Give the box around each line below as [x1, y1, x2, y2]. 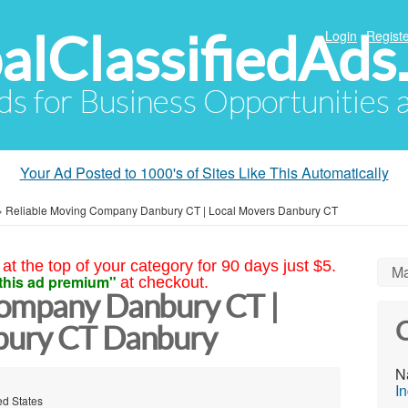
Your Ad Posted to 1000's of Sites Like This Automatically [19, 162, 389, 183]
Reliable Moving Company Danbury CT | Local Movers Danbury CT [5, 202, 338, 218]
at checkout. [119, 273, 209, 291]
